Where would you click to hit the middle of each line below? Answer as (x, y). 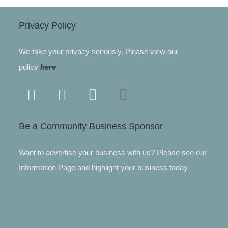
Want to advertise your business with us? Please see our (112, 152)
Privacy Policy (47, 25)
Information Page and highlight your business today (103, 167)
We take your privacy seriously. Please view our (98, 51)
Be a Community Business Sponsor (91, 126)
